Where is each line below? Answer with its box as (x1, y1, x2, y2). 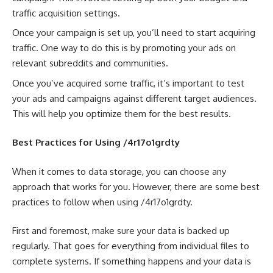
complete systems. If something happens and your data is (12, 255, 251, 268)
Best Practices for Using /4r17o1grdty (12, 136, 180, 149)
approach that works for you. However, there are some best (12, 180, 260, 193)
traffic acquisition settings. (12, 7, 120, 19)
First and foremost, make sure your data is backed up (12, 225, 230, 237)
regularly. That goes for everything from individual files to (12, 240, 249, 252)
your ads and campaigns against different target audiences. (12, 92, 257, 104)
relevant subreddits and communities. (12, 57, 168, 69)
